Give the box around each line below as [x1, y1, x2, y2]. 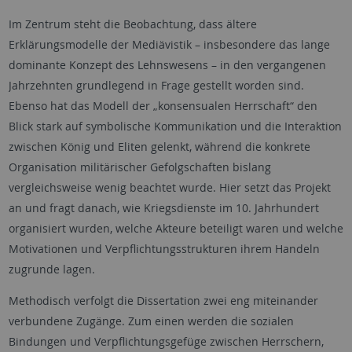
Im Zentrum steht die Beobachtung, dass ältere [8, 16, 257, 31]
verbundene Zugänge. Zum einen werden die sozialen [8, 313, 294, 328]
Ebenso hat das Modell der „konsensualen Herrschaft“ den [8, 97, 317, 113]
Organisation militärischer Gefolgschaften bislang [8, 159, 271, 174]
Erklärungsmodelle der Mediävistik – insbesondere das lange [8, 36, 330, 52]
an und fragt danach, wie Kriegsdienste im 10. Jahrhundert [8, 200, 319, 215]
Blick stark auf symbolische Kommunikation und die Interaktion [8, 118, 342, 134]
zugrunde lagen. [8, 261, 95, 277]
